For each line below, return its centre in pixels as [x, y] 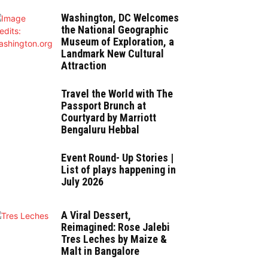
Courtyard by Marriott [109, 118]
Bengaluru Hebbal [100, 130]
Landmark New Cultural [112, 54]
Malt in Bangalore [100, 251]
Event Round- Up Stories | [117, 158]
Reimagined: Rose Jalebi [115, 227]
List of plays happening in [118, 170]
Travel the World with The [117, 94]
